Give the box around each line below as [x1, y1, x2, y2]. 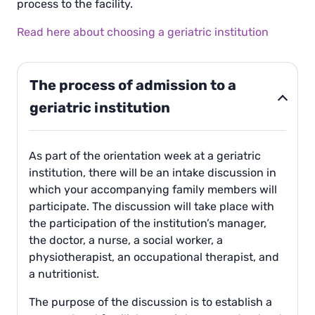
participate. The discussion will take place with [29, 200, 274, 214]
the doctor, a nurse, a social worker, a [29, 233, 223, 247]
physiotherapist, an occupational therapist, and [29, 250, 279, 264]
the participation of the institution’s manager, [29, 217, 266, 231]
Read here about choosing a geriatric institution [17, 25, 269, 39]
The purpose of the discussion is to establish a [29, 295, 272, 309]
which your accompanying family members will [29, 183, 277, 197]
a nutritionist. [29, 267, 99, 281]
